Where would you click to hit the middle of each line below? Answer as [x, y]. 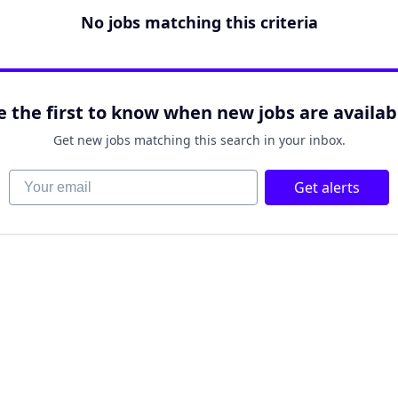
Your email [44, 179]
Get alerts [327, 187]
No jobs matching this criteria [199, 22]
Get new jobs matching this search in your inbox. [199, 140]
